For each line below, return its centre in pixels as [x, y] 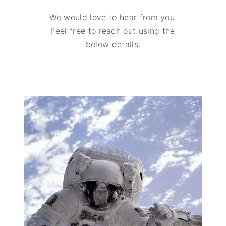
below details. [113, 45]
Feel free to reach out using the [113, 31]
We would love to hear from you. [113, 17]
